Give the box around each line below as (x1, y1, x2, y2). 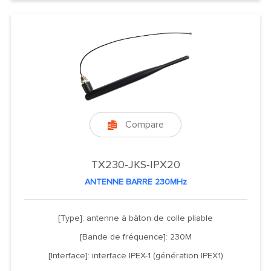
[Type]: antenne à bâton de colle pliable (58, 214, 213, 223)
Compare (125, 119, 164, 129)
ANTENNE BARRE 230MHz (84, 177, 187, 186)
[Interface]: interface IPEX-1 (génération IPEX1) (48, 251, 223, 260)
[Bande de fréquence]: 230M (79, 232, 192, 241)
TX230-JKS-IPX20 (91, 159, 180, 171)
